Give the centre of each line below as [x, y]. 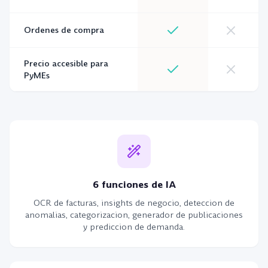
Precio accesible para [66, 63]
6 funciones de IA [134, 185]
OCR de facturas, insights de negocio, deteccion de [134, 203]
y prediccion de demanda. [134, 227]
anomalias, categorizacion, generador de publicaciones [134, 215]
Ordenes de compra [64, 30]
